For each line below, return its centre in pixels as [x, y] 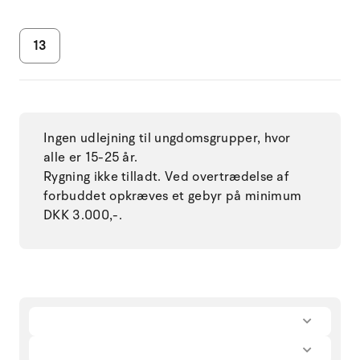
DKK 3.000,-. [83, 215]
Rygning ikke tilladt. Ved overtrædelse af [167, 176]
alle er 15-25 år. [91, 157]
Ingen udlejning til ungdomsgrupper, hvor [167, 138]
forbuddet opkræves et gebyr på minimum [173, 196]
